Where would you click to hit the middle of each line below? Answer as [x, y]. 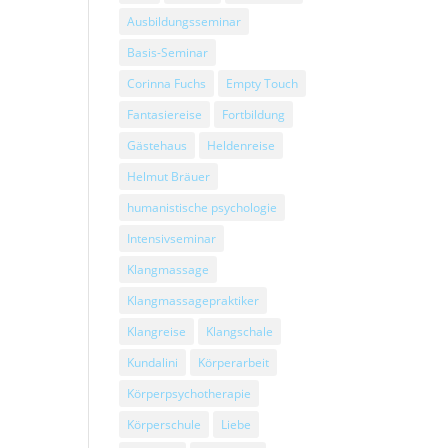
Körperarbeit [234, 362]
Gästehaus [157, 145]
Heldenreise [241, 145]
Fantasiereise [165, 114]
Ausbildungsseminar [184, 21]
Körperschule [164, 424]
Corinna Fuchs [167, 83]
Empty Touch [262, 83]
